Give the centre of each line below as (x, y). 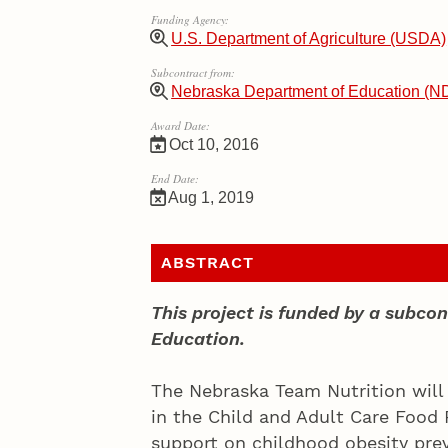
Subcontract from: (193, 73)
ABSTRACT (207, 263)
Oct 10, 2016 (212, 144)
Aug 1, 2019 (210, 197)
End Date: (175, 179)
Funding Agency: (190, 20)
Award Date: (180, 126)
